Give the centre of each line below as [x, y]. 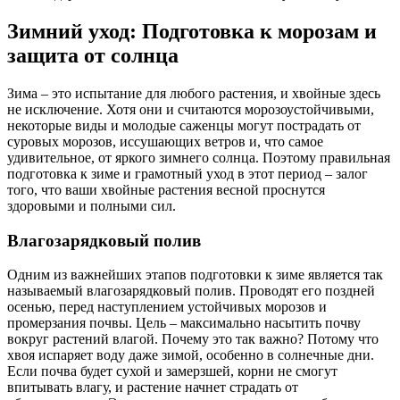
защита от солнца [93, 56]
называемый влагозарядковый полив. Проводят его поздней [191, 291]
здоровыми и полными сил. [92, 206]
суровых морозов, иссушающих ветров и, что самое [165, 142]
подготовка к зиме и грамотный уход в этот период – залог [187, 174]
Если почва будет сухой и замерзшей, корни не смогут [172, 371]
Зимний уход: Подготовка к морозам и [192, 32]
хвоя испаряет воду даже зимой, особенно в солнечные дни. [191, 355]
